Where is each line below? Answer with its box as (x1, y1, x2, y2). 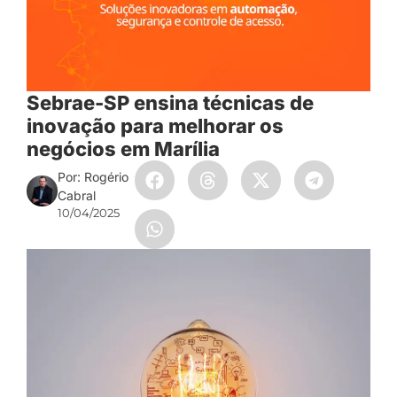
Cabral (58, 188, 97, 204)
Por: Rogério (58, 169, 129, 185)
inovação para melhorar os (27, 114, 284, 138)
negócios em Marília (27, 137, 224, 161)
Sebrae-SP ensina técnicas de (27, 91, 314, 115)
